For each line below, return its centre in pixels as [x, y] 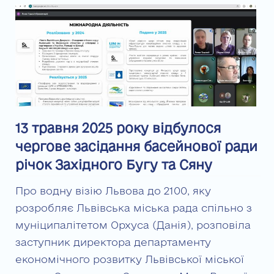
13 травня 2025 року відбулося [118, 128]
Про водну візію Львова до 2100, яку [113, 191]
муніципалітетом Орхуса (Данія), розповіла [133, 225]
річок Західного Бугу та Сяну [114, 165]
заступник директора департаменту [113, 242]
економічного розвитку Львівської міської [130, 259]
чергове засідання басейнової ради [136, 146]
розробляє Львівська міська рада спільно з [134, 208]
